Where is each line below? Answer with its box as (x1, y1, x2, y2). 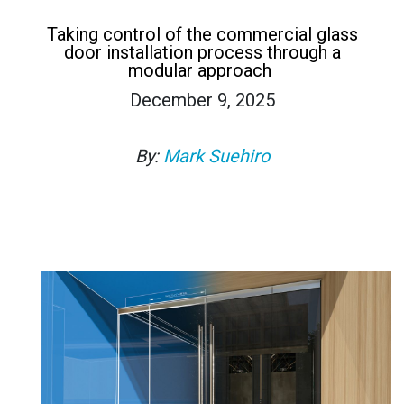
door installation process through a (63, 41, 341, 63)
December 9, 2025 (129, 88, 275, 111)
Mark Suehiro (162, 144, 270, 167)
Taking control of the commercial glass (46, 23, 358, 45)
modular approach (128, 59, 276, 81)
